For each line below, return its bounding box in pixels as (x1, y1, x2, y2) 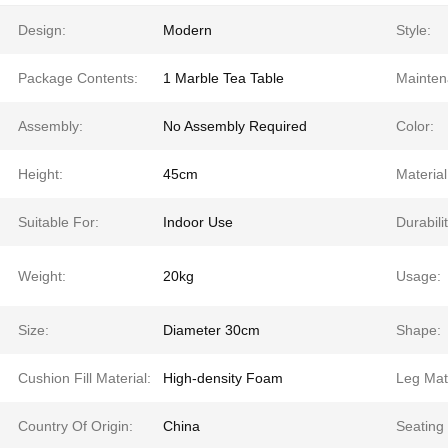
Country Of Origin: (18, 418, 133, 434)
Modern (163, 22, 212, 38)
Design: (18, 22, 66, 38)
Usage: (396, 268, 441, 284)
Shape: (396, 322, 441, 338)
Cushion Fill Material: (18, 370, 151, 386)
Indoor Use (163, 214, 233, 230)
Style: (396, 22, 431, 38)
